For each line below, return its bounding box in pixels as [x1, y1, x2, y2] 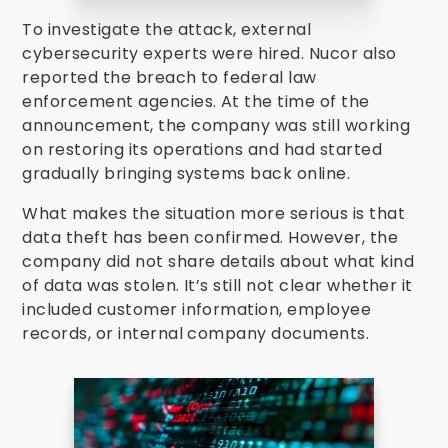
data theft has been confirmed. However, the [22, 226, 399, 249]
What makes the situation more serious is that [22, 202, 406, 225]
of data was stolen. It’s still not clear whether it [22, 274, 413, 297]
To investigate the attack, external [22, 18, 312, 41]
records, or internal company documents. [22, 322, 370, 345]
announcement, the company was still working [22, 114, 411, 137]
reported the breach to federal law [22, 66, 317, 89]
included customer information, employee [22, 298, 372, 321]
